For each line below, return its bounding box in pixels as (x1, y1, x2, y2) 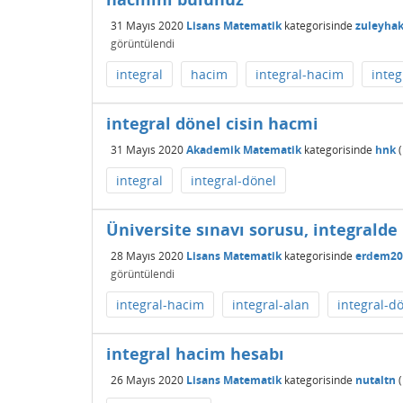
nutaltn (355, 372, 396, 388)
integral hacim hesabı (106, 343, 284, 364)
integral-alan (232, 296, 309, 313)
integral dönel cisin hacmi (106, 112, 318, 134)
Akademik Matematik (186, 141, 301, 157)
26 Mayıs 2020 (111, 372, 184, 388)
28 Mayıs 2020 (111, 247, 184, 264)
